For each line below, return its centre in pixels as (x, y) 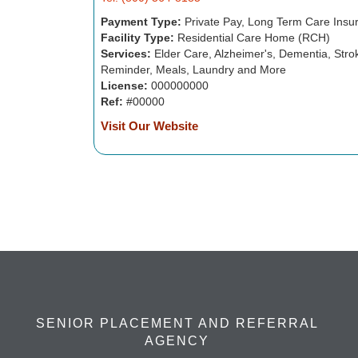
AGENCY (177, 341)
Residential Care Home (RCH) (252, 38)
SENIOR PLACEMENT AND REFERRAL (177, 323)
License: (124, 86)
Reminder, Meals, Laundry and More (193, 70)
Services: (125, 54)
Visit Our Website (149, 126)
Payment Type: (141, 22)
